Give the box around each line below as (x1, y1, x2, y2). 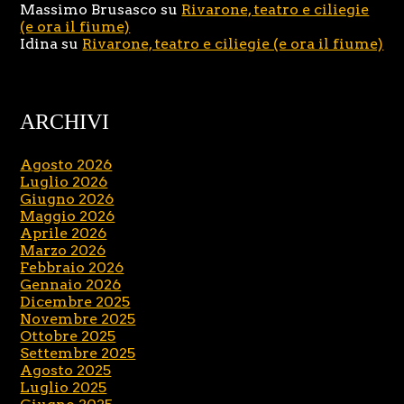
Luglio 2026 (20, 173, 108, 191)
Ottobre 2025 (20, 327, 116, 345)
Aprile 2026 (20, 225, 107, 243)
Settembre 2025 (20, 344, 136, 363)
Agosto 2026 (20, 156, 113, 174)
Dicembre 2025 (20, 293, 131, 311)
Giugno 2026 (20, 190, 115, 208)
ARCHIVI (20, 110, 110, 134)
